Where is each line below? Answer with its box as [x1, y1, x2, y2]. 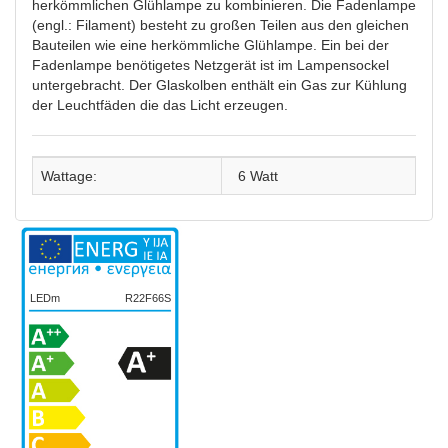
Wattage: [41, 168, 97, 184]
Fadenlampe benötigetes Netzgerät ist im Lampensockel [32, 57, 389, 73]
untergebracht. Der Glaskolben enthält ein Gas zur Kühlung [32, 77, 407, 93]
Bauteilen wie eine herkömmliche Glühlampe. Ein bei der [32, 37, 389, 53]
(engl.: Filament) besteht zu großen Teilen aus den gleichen [32, 17, 409, 33]
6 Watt [238, 168, 279, 184]
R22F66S [125, 292, 171, 304]
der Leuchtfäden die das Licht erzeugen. [32, 97, 288, 113]
